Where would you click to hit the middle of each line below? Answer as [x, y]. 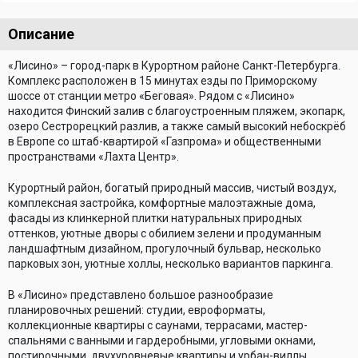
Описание [41, 34]
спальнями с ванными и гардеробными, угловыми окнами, [162, 340]
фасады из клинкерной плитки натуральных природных [155, 218]
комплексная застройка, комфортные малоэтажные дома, [162, 203]
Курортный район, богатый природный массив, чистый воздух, [172, 188]
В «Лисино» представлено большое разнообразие [141, 295]
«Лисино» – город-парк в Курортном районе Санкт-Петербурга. [174, 66]
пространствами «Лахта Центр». [93, 157]
